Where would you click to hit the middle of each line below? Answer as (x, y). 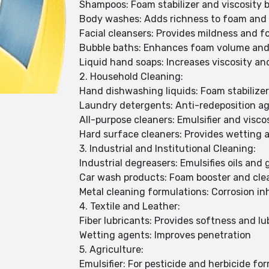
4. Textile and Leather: (130, 206)
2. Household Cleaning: (131, 77)
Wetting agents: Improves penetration (165, 235)
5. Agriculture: (111, 249)
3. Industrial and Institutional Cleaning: (168, 149)
